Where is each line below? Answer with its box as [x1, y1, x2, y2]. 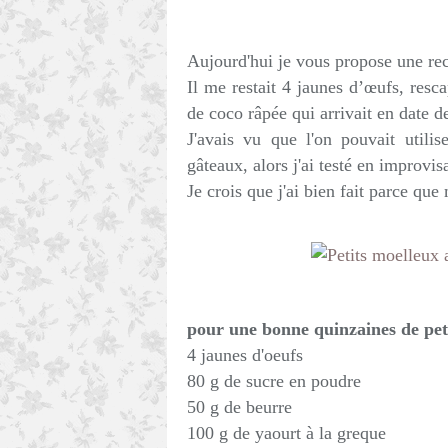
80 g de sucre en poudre [187, 371, 361, 391]
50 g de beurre [187, 397, 292, 417]
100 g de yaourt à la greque [187, 423, 386, 443]
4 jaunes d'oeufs [187, 345, 303, 365]
